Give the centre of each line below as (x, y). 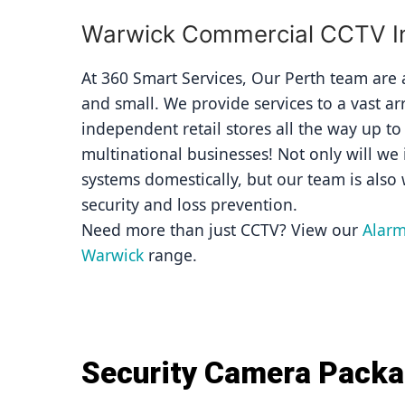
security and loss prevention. (189, 204)
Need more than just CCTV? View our (222, 230)
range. (170, 255)
